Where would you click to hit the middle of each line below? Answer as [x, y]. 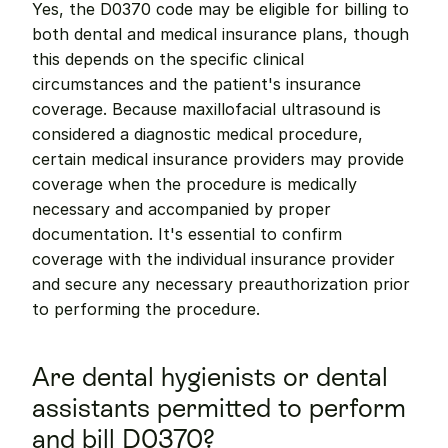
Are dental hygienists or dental [210, 377]
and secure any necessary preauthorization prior [221, 284]
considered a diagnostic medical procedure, [197, 134]
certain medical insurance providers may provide [218, 159]
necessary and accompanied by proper [181, 209]
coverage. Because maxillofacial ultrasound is [206, 109]
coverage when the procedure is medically [194, 184]
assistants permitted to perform [219, 408]
